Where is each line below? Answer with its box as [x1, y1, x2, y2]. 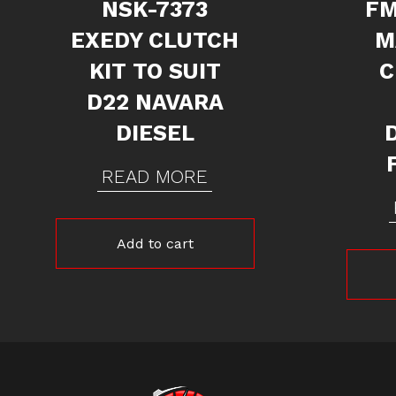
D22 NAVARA [86, 88, 224, 115]
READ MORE [102, 164, 209, 187]
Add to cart [116, 234, 194, 252]
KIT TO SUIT [88, 57, 221, 84]
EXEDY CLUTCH [71, 27, 240, 53]
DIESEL [115, 119, 194, 146]
